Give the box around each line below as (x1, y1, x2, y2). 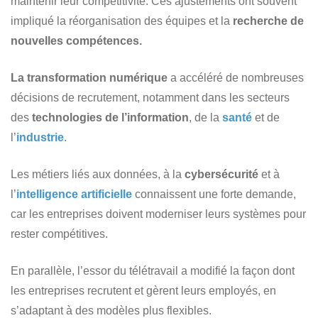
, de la (189, 111, 222, 124)
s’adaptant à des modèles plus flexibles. (11, 304, 212, 317)
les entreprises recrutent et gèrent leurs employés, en (11, 284, 276, 297)
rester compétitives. (11, 227, 108, 240)
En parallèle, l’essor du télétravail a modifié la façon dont (11, 264, 295, 277)
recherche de (230, 14, 304, 27)
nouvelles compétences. (11, 34, 142, 47)
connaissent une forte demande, (132, 187, 296, 200)
